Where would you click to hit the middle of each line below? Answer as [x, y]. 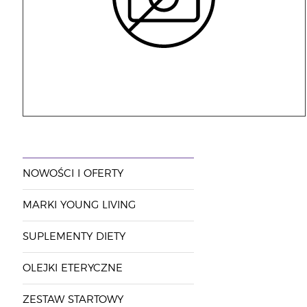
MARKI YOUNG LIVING [79, 205]
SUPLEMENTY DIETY [74, 237]
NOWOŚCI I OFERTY [73, 174]
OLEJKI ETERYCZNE [72, 268]
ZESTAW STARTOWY [73, 300]
